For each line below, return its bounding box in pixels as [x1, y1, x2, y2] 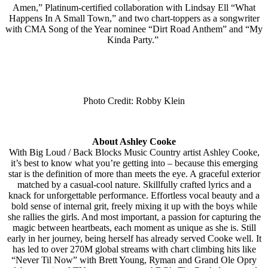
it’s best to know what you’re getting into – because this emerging [10, 157, 258, 168]
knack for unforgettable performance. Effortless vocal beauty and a [8, 190, 260, 200]
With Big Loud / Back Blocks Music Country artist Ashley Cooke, [8, 147, 260, 157]
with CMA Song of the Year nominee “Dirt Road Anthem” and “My [5, 23, 263, 34]
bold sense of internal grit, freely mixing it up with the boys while [11, 200, 257, 211]
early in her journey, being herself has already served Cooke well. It [7, 233, 261, 243]
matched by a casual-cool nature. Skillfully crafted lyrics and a [17, 179, 251, 190]
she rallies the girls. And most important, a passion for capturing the [7, 211, 261, 222]
